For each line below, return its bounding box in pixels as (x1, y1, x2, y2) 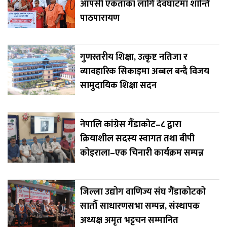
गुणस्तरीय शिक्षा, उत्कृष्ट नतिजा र (80, 49, 187, 65)
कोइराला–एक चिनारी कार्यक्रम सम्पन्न (80, 145, 204, 161)
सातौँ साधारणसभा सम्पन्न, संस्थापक (80, 198, 200, 214)
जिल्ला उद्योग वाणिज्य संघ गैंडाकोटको (80, 184, 206, 200)
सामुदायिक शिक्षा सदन (80, 78, 157, 93)
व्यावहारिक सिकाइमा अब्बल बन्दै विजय (80, 63, 209, 79)
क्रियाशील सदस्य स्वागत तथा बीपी (80, 131, 195, 146)
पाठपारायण (80, 10, 120, 26)
